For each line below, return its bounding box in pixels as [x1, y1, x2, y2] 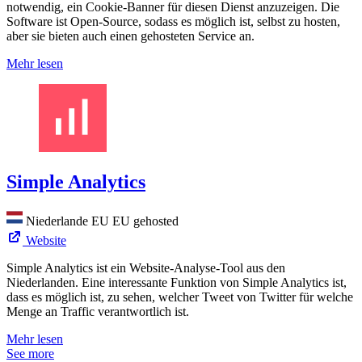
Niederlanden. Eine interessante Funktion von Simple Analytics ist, [6, 276, 347, 290]
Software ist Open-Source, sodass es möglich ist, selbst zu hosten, [6, 15, 340, 29]
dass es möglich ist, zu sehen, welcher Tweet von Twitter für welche [6, 290, 353, 305]
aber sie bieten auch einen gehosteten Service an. [6, 29, 255, 44]
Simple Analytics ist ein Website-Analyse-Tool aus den [6, 261, 285, 276]
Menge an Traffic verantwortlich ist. [6, 305, 189, 319]
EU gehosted [112, 214, 179, 229]
